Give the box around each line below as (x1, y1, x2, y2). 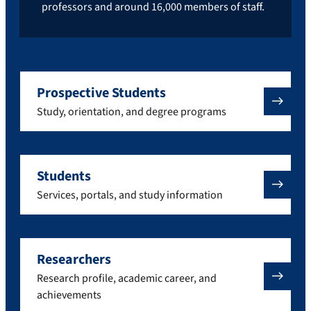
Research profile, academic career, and (37, 270, 217, 286)
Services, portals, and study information (37, 187, 223, 203)
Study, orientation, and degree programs (37, 103, 226, 119)
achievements (37, 287, 101, 303)
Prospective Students (37, 83, 166, 103)
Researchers (37, 249, 111, 269)
